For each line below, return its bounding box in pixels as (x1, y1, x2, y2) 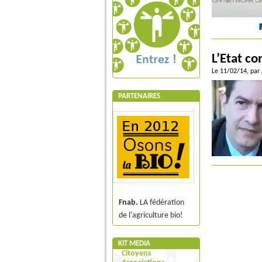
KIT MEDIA (118, 240, 150, 247)
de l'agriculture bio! (119, 211, 183, 220)
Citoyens (122, 249, 151, 258)
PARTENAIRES (118, 92, 160, 100)
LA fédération (138, 198, 184, 207)
